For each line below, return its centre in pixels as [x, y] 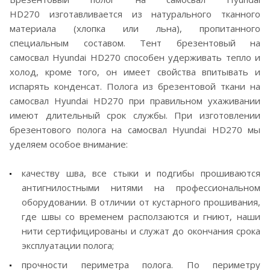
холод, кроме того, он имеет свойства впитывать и [135, 71]
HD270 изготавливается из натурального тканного [135, 14]
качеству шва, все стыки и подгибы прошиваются [141, 173]
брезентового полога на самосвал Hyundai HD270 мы [135, 129]
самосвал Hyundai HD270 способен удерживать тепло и [135, 57]
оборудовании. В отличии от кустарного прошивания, [141, 202]
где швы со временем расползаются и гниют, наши [141, 216]
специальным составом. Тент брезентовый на [135, 42]
